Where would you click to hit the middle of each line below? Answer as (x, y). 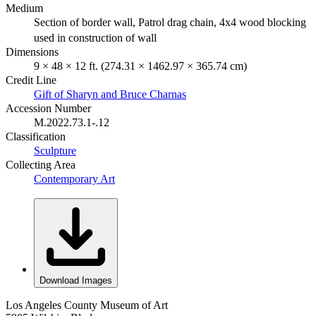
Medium (24, 8)
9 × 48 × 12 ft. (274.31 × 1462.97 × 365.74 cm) (140, 66)
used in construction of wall (95, 37)
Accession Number (48, 108)
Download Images (76, 280)
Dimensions (32, 51)
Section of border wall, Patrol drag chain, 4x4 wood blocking (170, 22)
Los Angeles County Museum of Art (87, 305)
